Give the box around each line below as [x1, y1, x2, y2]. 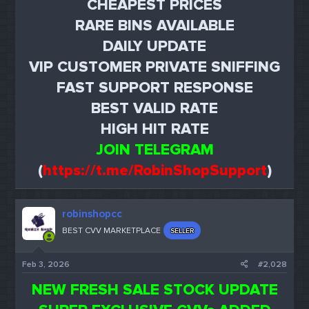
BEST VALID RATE [91, 99, 218, 118]
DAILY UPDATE [103, 37, 206, 56]
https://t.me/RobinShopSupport [42, 161, 267, 180]
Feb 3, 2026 [22, 259, 70, 270]
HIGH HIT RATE [100, 119, 209, 139]
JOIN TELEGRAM [95, 140, 214, 159]
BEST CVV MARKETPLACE [62, 225, 161, 236]
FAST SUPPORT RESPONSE [56, 78, 253, 97]
